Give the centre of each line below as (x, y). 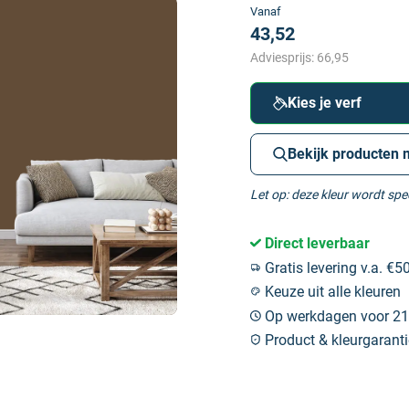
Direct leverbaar (315, 243)
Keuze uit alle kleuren (331, 292)
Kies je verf (325, 103)
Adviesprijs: (283, 58)
